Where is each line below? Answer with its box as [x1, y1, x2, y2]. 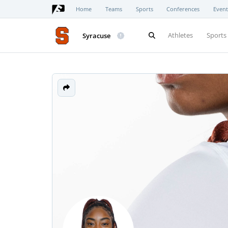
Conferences [166, 5, 200, 13]
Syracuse [82, 31, 110, 40]
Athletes [168, 31, 193, 40]
